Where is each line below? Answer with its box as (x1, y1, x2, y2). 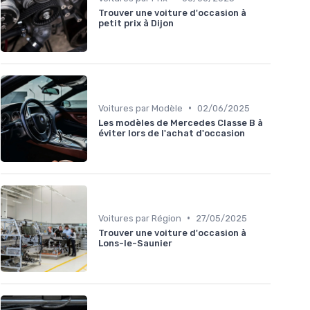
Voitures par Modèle (98, 102, 183, 113)
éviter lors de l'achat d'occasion (98, 127, 245, 138)
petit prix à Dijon (98, 17, 174, 28)
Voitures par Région (98, 212, 181, 224)
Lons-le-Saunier (98, 237, 172, 248)
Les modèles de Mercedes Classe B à (98, 117, 263, 128)
